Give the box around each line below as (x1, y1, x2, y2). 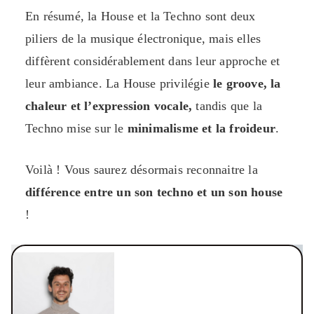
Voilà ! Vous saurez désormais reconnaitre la (25, 163, 258, 177)
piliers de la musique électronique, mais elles (25, 32, 261, 46)
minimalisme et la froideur (127, 121, 276, 136)
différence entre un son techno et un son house (25, 185, 283, 200)
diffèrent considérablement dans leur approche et (25, 54, 280, 69)
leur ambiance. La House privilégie (25, 76, 210, 91)
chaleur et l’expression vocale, (25, 99, 193, 114)
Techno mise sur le (25, 121, 128, 136)
